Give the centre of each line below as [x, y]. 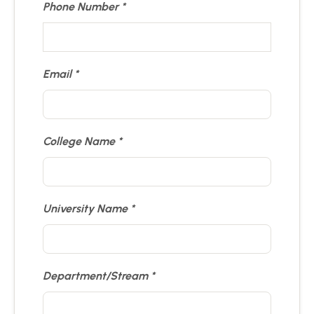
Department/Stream [95, 276]
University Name [85, 209]
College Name [79, 141]
